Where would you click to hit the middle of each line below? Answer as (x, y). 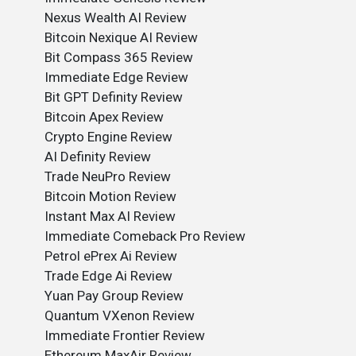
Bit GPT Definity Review (114, 97)
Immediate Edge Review (116, 77)
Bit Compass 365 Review (119, 57)
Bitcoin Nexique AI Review (121, 37)
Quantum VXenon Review (120, 315)
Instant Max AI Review (110, 216)
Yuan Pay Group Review (114, 296)
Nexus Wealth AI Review (116, 17)
